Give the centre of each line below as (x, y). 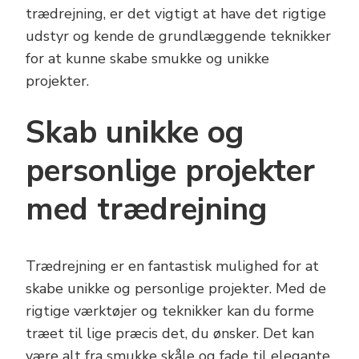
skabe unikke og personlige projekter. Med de (176, 289)
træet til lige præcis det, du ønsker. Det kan (170, 334)
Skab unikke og (135, 132)
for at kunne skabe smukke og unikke (147, 58)
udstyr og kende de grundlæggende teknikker (178, 36)
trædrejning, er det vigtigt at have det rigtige (176, 13)
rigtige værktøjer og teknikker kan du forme (170, 311)
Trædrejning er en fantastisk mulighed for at (172, 266)
